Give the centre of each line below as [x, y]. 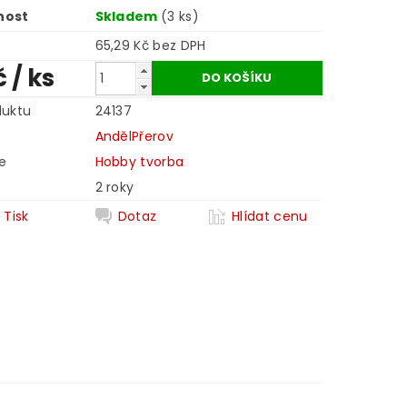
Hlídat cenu [270, 217]
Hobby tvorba [139, 162]
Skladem [128, 17]
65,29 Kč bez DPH [179, 46]
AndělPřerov [134, 137]
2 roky [114, 188]
